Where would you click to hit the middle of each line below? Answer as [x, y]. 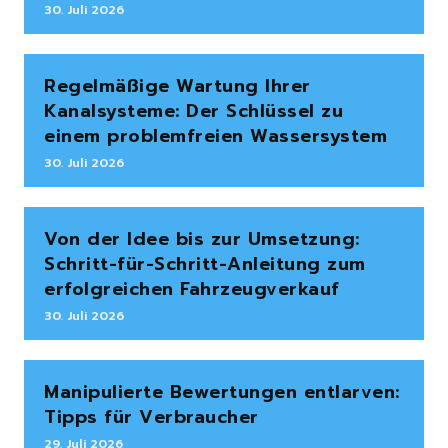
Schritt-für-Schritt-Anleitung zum [205, 264]
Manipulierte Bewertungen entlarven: [222, 392]
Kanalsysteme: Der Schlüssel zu [193, 111]
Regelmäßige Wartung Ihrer [177, 86]
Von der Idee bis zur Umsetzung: [202, 239]
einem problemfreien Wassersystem [215, 136]
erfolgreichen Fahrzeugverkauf [192, 289]
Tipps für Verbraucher [151, 417]
